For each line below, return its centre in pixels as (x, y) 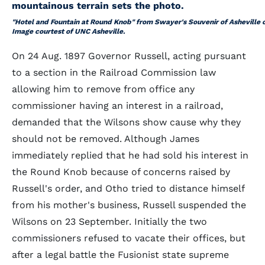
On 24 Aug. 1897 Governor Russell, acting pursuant (129, 56)
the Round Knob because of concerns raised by (121, 172)
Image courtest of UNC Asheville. (69, 31)
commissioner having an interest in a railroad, (117, 106)
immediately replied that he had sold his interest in (130, 155)
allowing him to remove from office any (103, 89)
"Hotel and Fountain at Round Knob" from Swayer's (100, 22)
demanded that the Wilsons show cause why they (126, 122)
